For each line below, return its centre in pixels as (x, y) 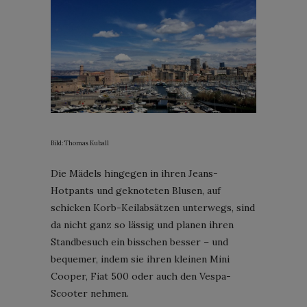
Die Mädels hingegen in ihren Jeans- (134, 173)
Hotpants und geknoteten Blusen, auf (136, 190)
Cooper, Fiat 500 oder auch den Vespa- (141, 276)
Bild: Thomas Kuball (80, 143)
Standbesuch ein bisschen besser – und (139, 242)
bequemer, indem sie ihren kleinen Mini (140, 259)
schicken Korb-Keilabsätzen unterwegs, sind (153, 207)
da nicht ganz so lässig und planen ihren (142, 224)
